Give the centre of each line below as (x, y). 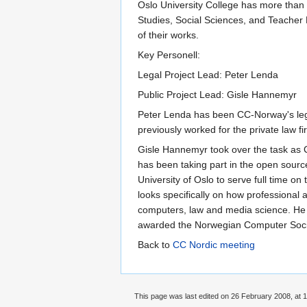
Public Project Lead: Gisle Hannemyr (217, 94)
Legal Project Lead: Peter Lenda (208, 74)
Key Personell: (169, 54)
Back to (155, 244)
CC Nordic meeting (214, 244)
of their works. (168, 35)
